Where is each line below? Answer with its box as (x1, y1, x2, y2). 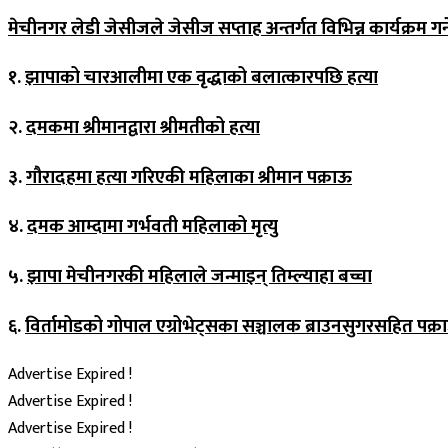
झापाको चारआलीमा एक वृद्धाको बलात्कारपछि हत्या (25, 62, 378, 94)
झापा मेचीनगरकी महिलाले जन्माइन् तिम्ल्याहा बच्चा (27, 261, 372, 293)
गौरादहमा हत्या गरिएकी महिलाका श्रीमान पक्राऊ (26, 161, 352, 193)
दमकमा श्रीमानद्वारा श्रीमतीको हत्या (26, 112, 260, 144)
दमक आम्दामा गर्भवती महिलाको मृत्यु (27, 211, 278, 243)
